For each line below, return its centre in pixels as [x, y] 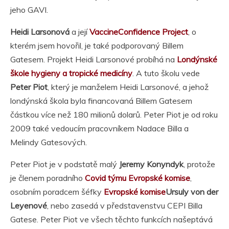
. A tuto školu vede [166, 73]
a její [79, 31]
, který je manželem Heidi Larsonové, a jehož [128, 87]
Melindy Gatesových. [49, 142]
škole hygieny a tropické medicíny [71, 73]
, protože [199, 164]
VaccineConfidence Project [139, 31]
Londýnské [197, 59]
